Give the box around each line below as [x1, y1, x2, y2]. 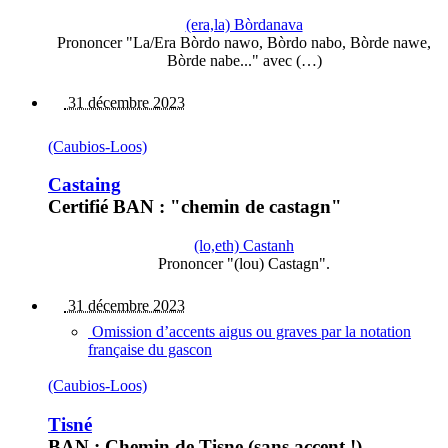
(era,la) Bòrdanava [185, 15, 303, 33]
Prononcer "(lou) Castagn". [158, 255, 330, 272]
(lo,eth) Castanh [194, 237, 294, 254]
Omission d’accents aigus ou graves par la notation [88, 323, 411, 340]
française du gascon [88, 341, 212, 358]
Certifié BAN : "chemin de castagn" [48, 196, 342, 218]
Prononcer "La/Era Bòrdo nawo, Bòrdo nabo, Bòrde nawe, [57, 33, 431, 51]
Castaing [48, 174, 121, 196]
